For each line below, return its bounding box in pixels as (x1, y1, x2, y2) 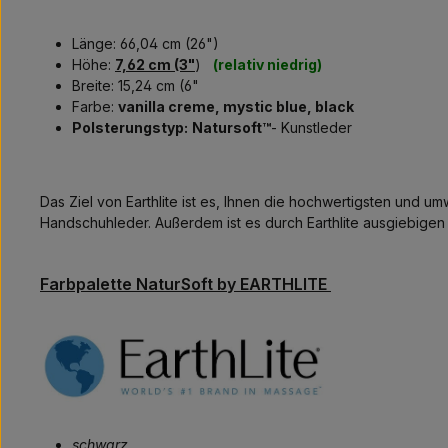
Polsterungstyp (72, 118, 184, 136)
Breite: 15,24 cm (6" (72, 76, 199, 94)
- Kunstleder (271, 118, 352, 136)
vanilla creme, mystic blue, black (118, 97, 354, 115)
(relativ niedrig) (213, 55, 322, 73)
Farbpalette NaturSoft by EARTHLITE (40, 273, 331, 294)
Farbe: (72, 97, 118, 115)
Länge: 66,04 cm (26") (72, 34, 219, 52)
